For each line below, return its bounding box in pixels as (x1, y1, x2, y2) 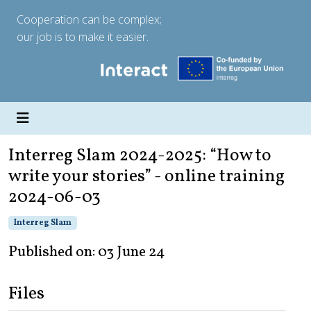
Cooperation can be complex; (17, 12, 162, 27)
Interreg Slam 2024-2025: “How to (8, 144, 271, 169)
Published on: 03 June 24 (8, 242, 165, 264)
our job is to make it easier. (17, 29, 149, 44)
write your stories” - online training (8, 165, 285, 190)
